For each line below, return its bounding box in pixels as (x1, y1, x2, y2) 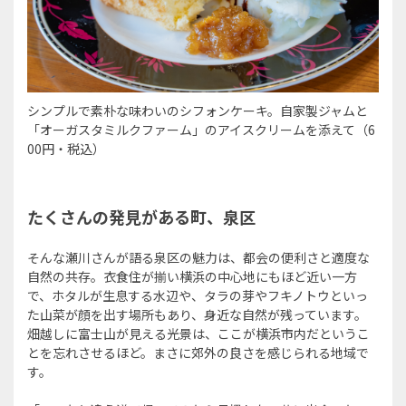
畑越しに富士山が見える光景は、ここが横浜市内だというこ (27, 324, 370, 343)
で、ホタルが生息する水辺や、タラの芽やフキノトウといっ (27, 285, 368, 304)
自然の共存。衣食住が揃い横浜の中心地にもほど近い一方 (27, 266, 357, 285)
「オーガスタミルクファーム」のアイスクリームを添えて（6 (27, 120, 375, 139)
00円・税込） (27, 139, 105, 158)
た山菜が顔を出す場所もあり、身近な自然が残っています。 (27, 304, 367, 324)
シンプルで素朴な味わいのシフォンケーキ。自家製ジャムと (27, 101, 368, 120)
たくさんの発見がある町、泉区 (27, 204, 256, 228)
